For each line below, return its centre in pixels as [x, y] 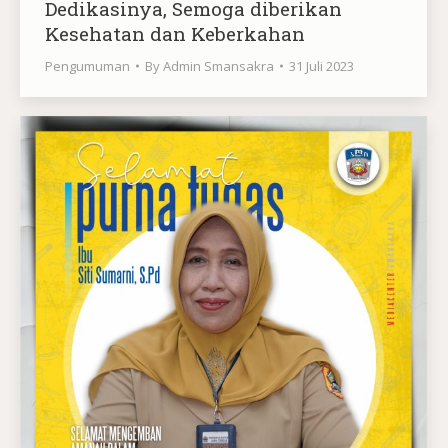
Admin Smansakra [218, 65]
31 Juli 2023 [321, 65]
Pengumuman [87, 65]
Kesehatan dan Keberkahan [175, 33]
